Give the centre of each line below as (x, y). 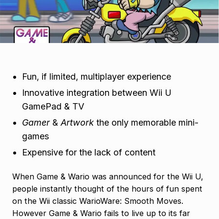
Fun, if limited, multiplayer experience (97, 77)
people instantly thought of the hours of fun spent (107, 188)
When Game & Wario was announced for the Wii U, (108, 176)
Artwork (77, 122)
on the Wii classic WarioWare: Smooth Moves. (98, 201)
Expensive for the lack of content (89, 152)
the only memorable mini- (146, 122)
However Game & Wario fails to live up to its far (101, 213)
